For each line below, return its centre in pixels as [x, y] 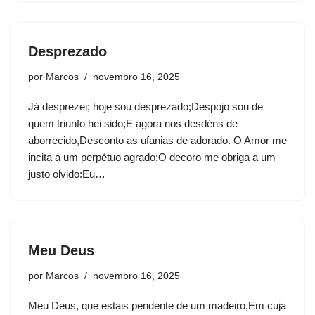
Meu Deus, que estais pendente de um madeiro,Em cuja [157, 306]
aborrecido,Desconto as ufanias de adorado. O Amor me [157, 141]
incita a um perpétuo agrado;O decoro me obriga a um [152, 157]
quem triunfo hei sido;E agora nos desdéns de [133, 124]
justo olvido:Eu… [68, 174]
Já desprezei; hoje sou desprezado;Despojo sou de [146, 107]
